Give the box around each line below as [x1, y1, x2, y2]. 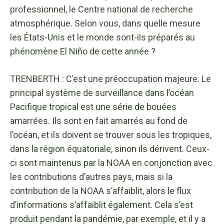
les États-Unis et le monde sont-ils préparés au [10, 31, 195, 42]
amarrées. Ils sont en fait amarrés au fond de [10, 115, 187, 126]
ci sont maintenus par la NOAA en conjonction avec [10, 157, 212, 168]
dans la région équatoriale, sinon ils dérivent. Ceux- [10, 143, 209, 154]
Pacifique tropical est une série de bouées [10, 101, 176, 112]
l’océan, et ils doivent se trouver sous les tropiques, [10, 129, 211, 140]
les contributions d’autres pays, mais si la [10, 171, 172, 182]
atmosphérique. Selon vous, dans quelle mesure [10, 17, 200, 28]
